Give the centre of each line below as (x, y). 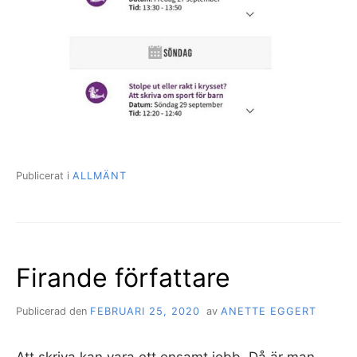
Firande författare (123, 277)
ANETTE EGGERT (268, 312)
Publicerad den (53, 312)
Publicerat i (44, 175)
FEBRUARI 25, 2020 (145, 312)
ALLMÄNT (100, 175)
